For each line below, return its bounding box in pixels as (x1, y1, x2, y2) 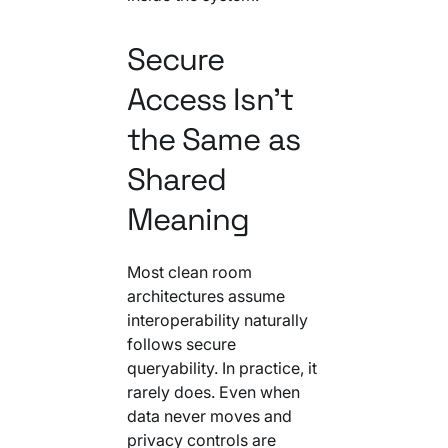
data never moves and (126, 405, 292, 426)
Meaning (126, 199, 250, 239)
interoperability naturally (126, 309, 308, 330)
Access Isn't (126, 79, 293, 119)
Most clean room (126, 261, 252, 282)
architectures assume (126, 285, 285, 306)
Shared (126, 159, 227, 199)
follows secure (126, 333, 236, 354)
